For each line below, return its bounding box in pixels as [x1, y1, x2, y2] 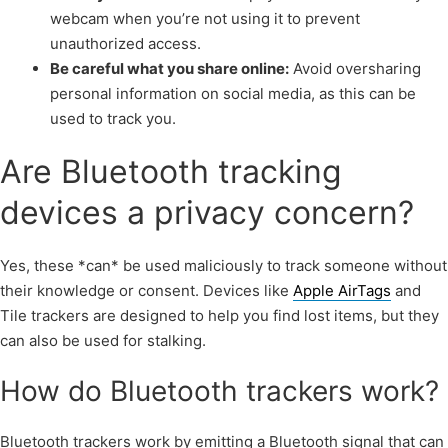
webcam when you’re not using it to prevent [50, 9, 360, 29]
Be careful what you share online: [50, 59, 289, 79]
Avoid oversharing [289, 59, 421, 79]
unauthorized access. [50, 34, 201, 54]
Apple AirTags [293, 281, 391, 301]
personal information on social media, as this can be [50, 84, 416, 104]
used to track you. [50, 109, 176, 129]
